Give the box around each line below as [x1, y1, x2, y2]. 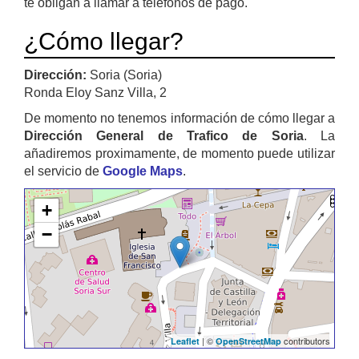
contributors [281, 334, 330, 348]
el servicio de [24, 164, 103, 179]
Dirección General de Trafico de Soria [24, 129, 304, 143]
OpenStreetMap [216, 335, 281, 348]
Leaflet [171, 335, 200, 348]
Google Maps [103, 164, 183, 179]
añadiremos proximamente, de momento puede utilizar [24, 147, 335, 161]
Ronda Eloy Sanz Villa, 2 [24, 86, 167, 100]
